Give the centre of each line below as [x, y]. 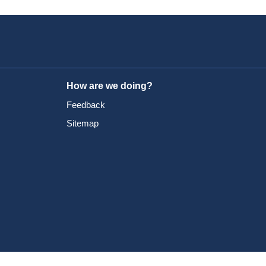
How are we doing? [110, 86]
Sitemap [83, 123]
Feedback [86, 105]
